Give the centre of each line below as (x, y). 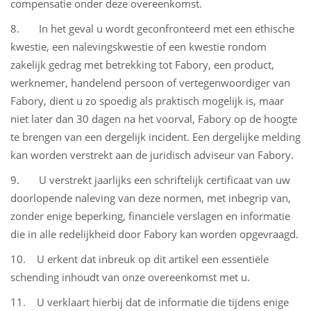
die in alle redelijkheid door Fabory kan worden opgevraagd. (154, 234)
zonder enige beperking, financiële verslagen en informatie (150, 216)
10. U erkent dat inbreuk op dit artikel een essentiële (140, 259)
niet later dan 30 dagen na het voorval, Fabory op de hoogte (154, 119)
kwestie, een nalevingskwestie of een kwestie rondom (138, 47)
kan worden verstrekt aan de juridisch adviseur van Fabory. (153, 155)
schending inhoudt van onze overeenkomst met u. (130, 277)
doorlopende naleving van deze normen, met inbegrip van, (151, 198)
